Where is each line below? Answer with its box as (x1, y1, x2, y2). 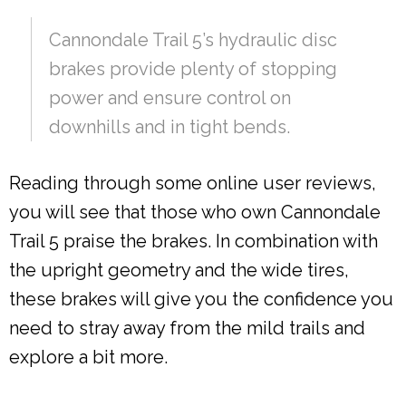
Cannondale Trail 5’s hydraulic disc (49, 29, 337, 52)
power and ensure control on (49, 87, 291, 110)
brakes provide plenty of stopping (49, 58, 337, 81)
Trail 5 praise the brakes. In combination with (9, 230, 378, 253)
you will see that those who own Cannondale (9, 201, 381, 224)
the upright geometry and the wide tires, (9, 259, 349, 282)
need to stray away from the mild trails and (9, 317, 365, 340)
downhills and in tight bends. (49, 116, 290, 139)
